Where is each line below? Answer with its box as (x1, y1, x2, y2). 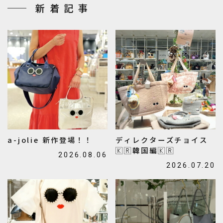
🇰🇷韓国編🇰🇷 (115, 145, 175, 156)
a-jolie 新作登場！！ (42, 134, 93, 145)
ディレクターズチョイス (115, 134, 208, 145)
